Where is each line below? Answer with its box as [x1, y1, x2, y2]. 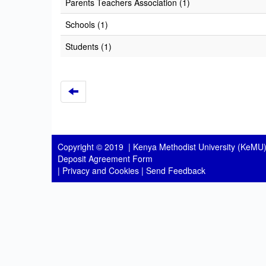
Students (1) [65, 40, 112, 52]
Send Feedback [146, 164, 205, 176]
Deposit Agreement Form [58, 153, 153, 164]
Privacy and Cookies [62, 164, 139, 176]
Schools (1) [65, 18, 108, 30]
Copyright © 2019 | [58, 141, 133, 153]
